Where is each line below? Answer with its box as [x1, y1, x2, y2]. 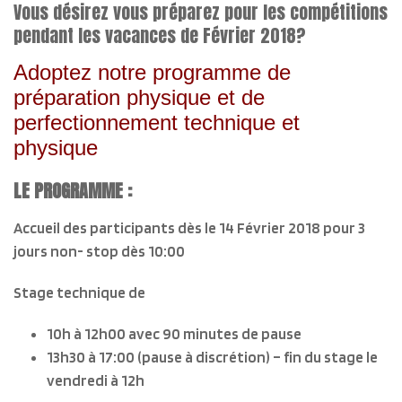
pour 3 [323, 219, 365, 237]
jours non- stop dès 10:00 [13, 242, 185, 260]
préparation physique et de [13, 85, 265, 109]
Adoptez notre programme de [13, 60, 291, 84]
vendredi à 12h [47, 371, 144, 389]
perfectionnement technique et [13, 110, 300, 135]
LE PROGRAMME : [13, 177, 132, 205]
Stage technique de [13, 284, 145, 301]
